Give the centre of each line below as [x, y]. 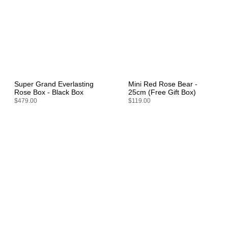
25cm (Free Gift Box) [162, 92]
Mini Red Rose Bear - [163, 84]
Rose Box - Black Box [49, 92]
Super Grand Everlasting [54, 84]
